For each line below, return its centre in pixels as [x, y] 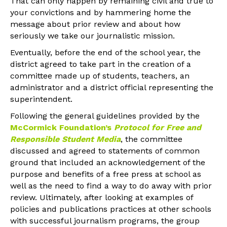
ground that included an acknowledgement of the [108, 162]
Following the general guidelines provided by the [105, 116]
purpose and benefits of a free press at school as [106, 174]
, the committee [152, 139]
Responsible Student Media [65, 139]
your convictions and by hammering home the [101, 12]
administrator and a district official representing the [112, 87]
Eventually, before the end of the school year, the [105, 52]
